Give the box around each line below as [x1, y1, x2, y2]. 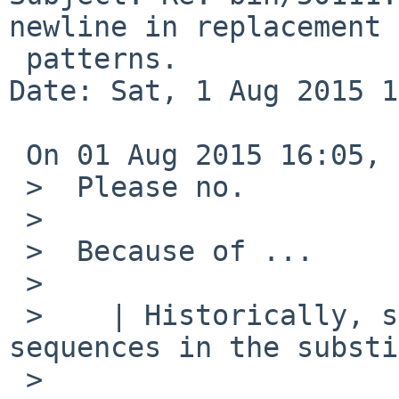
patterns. [9, 42, 26, 75]
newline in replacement [9, 10, 381, 43]
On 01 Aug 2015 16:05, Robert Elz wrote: [9, 138, 26, 171]
